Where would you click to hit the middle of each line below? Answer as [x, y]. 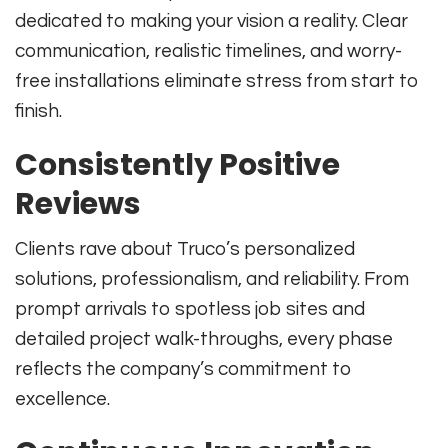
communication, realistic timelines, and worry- [208, 50]
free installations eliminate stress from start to [217, 80]
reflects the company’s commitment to [183, 368]
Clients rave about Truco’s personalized [185, 248]
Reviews [78, 203]
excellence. [62, 398]
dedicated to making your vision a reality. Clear [211, 20]
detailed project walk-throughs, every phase [204, 338]
